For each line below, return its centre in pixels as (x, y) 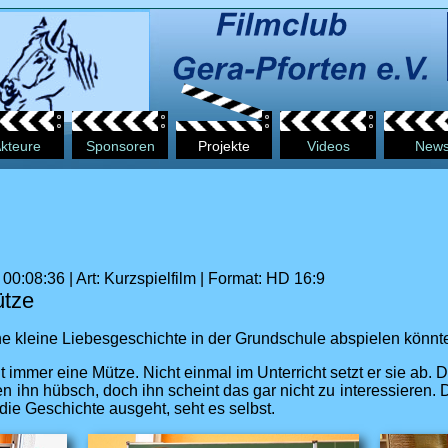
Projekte (224, 146)
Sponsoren (120, 146)
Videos (328, 146)
